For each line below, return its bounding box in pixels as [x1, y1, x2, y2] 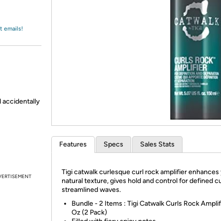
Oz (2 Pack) [72, 208, 107, 217]
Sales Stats [140, 140, 175, 148]
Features [59, 140, 87, 148]
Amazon [19, 12, 45, 21]
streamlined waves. [62, 185, 121, 194]
